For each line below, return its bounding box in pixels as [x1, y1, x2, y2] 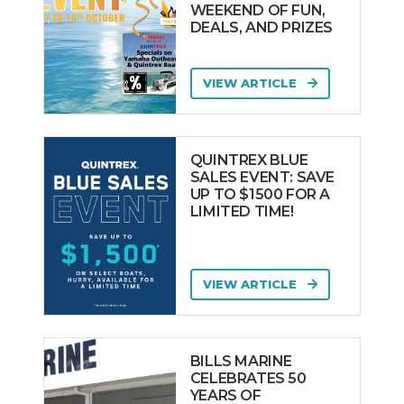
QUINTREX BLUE [189, 151, 308, 170]
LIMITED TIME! [189, 203, 294, 221]
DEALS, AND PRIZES [189, 19, 334, 37]
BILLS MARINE [189, 353, 293, 371]
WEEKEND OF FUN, [189, 2, 326, 20]
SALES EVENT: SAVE [189, 169, 335, 187]
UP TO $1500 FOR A [189, 186, 331, 204]
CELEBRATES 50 [189, 370, 307, 388]
